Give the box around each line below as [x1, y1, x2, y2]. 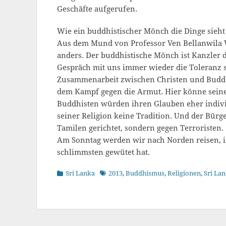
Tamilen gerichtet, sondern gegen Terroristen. [57, 124, 223, 133]
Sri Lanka [66, 169, 95, 177]
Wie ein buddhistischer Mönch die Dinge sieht [57, 27, 225, 36]
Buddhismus [126, 169, 164, 177]
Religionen [167, 169, 201, 177]
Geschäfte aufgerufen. [57, 5, 137, 14]
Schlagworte [99, 169, 138, 177]
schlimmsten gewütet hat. [57, 148, 150, 157]
